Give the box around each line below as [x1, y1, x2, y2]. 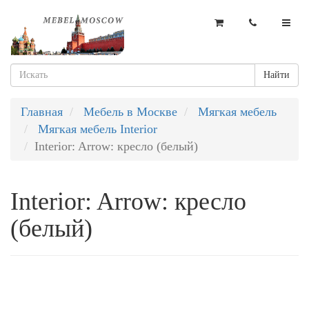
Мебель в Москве [83, 105, 177, 119]
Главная [21, 105, 63, 119]
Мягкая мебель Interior [38, 122, 157, 136]
